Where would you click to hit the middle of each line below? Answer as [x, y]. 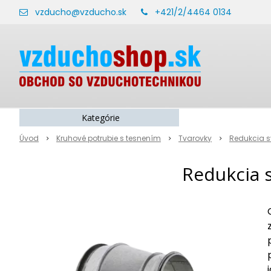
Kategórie [101, 118]
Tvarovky [195, 138]
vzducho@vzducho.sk [81, 12]
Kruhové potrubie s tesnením [109, 138]
